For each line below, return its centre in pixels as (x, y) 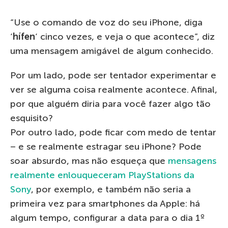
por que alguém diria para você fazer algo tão (110, 104)
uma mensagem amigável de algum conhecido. (112, 51)
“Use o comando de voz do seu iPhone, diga (106, 22)
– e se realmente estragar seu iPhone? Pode (106, 146)
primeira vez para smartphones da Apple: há (105, 203)
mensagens (192, 161)
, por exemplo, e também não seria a (111, 189)
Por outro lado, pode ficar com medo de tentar (113, 132)
